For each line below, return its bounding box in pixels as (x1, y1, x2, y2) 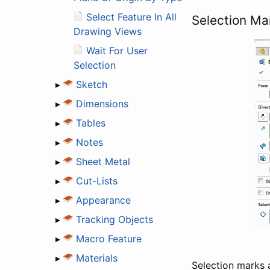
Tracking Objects (76, 213, 153, 225)
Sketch (76, 78, 107, 90)
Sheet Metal (76, 155, 130, 168)
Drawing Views (74, 25, 142, 37)
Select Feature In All (86, 10, 177, 23)
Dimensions (76, 97, 128, 110)
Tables (76, 116, 105, 129)
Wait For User (86, 44, 148, 57)
